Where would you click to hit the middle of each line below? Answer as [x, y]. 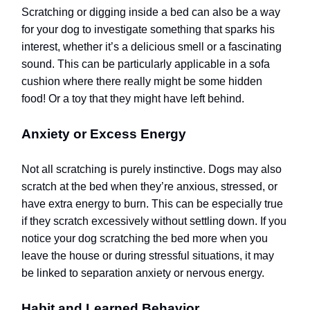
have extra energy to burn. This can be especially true [152, 204]
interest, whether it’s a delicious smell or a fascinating [152, 47]
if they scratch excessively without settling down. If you [154, 221]
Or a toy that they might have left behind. [146, 99]
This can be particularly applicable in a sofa [164, 64]
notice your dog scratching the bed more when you [145, 239]
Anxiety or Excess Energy [104, 134]
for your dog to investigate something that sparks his [148, 30]
